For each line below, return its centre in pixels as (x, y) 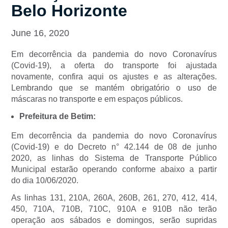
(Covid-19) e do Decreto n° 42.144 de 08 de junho (114, 147)
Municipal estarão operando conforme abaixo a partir (114, 169)
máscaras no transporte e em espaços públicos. (97, 99)
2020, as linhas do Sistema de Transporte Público (114, 158)
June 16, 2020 (40, 33)
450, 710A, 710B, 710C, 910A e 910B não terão (114, 209)
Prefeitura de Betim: (58, 117)
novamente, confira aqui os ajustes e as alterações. (114, 77)
